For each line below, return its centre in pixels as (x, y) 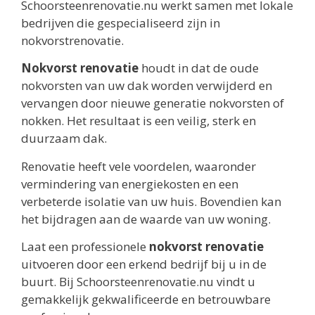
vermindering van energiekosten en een (130, 184)
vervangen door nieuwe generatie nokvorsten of (153, 103)
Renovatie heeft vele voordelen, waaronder (139, 166)
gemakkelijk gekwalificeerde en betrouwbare (146, 300)
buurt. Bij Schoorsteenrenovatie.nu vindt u (138, 282)
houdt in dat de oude (199, 68)
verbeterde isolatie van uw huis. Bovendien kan (151, 201)
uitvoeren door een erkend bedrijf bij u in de (144, 264)
